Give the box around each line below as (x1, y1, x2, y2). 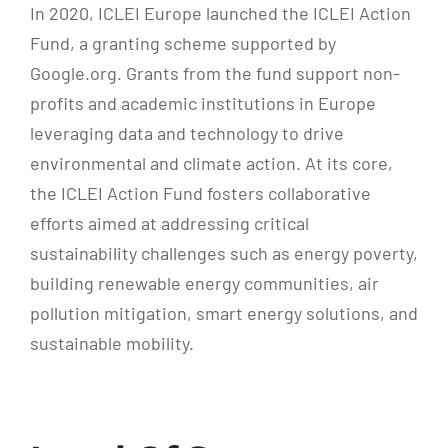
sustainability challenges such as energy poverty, (29, 242, 418, 265)
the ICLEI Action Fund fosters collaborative (29, 182, 371, 205)
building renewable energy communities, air (29, 272, 379, 295)
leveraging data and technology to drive (29, 122, 344, 145)
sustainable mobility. (29, 332, 194, 355)
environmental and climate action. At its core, (29, 152, 393, 175)
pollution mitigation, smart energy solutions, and (29, 302, 418, 325)
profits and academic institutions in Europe (29, 92, 376, 115)
